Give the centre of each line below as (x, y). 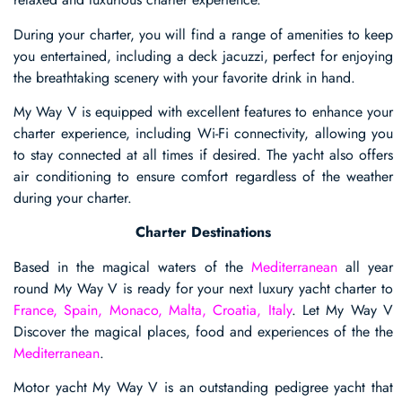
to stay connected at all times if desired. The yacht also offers (203, 155)
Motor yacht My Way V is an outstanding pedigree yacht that (203, 388)
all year (365, 267)
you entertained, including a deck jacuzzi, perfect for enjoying (203, 56)
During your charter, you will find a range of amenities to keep (203, 34)
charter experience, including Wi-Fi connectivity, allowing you (203, 134)
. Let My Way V (342, 310)
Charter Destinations (203, 232)
